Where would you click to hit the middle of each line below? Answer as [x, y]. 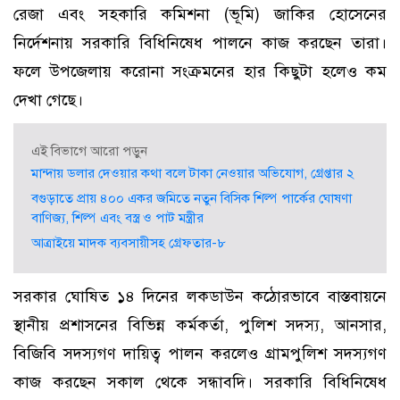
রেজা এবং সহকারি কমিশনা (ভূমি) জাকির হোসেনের [200, 14]
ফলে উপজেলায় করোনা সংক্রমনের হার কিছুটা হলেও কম [200, 71]
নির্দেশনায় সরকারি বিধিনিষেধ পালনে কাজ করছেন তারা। [200, 43]
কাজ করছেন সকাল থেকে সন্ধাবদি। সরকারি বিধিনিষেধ [200, 382]
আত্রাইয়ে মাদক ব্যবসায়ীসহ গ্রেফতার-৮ [129, 243]
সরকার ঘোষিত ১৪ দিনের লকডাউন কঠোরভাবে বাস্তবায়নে [200, 296]
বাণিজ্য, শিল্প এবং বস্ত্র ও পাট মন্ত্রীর [117, 218]
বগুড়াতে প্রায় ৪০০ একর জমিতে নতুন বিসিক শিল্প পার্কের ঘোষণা [192, 198]
